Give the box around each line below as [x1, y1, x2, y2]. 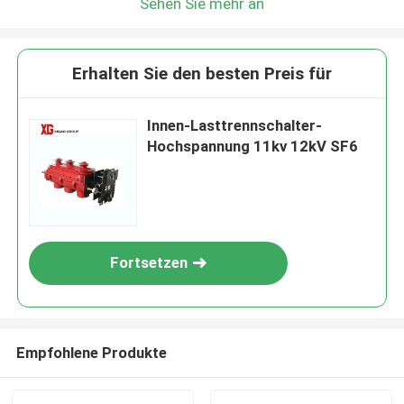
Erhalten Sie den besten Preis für [72, 63, 332, 85]
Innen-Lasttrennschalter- [147, 116, 323, 135]
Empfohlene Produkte [15, 343, 167, 362]
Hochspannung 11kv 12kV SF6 [147, 137, 359, 156]
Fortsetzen [110, 253, 188, 272]
